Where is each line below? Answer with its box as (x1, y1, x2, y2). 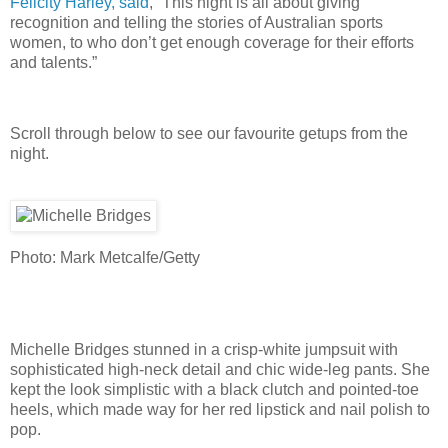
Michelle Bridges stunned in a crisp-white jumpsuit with (10, 340, 398, 358)
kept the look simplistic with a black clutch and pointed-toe (10, 380, 419, 398)
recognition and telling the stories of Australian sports (10, 13, 383, 31)
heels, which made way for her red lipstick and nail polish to (10, 400, 430, 418)
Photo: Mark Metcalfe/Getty (10, 249, 200, 267)
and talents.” (10, 53, 97, 71)
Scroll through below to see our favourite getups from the (10, 125, 408, 143)
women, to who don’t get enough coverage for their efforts (10, 33, 414, 51)
